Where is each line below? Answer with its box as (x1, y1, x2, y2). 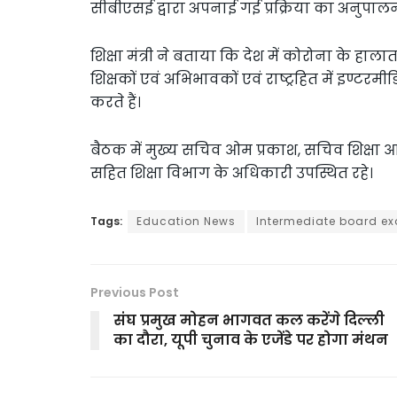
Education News (136, 213, 236, 229)
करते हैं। (90, 91, 141, 113)
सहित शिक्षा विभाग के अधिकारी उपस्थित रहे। (90, 162, 373, 183)
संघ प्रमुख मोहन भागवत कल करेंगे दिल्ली (113, 309, 385, 331)
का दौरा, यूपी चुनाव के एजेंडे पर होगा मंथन (113, 329, 388, 350)
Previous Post (90, 283, 179, 301)
